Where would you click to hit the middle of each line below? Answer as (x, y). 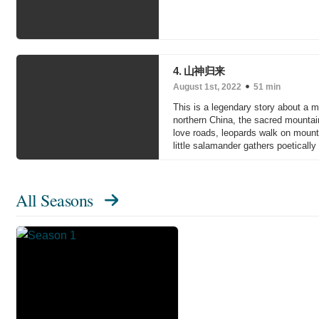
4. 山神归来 (199, 71)
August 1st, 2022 (207, 87)
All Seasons (54, 200)
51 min (267, 87)
